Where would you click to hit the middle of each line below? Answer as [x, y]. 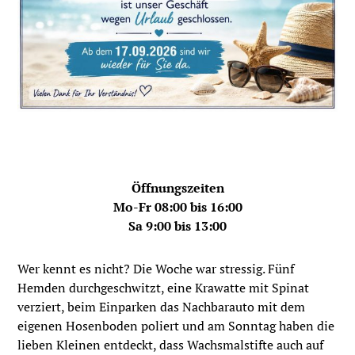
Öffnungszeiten [177, 187]
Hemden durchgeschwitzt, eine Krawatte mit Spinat [164, 287]
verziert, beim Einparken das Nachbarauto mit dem [162, 306]
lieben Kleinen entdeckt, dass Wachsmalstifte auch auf [171, 344]
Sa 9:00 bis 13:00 [177, 225]
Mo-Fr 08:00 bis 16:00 [177, 206]
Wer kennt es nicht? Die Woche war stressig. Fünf [156, 268]
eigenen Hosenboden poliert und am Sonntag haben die [176, 325]
